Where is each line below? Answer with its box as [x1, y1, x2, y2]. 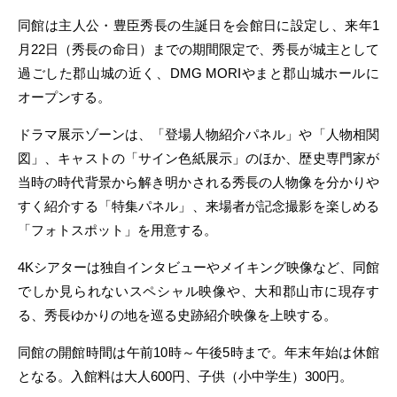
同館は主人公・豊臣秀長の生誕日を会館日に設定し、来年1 [18, 18, 379, 33]
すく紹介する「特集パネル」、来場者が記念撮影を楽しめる [18, 198, 379, 214]
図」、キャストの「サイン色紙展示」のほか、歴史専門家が [18, 151, 379, 166]
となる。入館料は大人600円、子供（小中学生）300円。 [18, 369, 353, 384]
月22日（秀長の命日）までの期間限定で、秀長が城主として [18, 42, 379, 57]
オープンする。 [18, 90, 111, 105]
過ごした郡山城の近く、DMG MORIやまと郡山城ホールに [18, 66, 379, 81]
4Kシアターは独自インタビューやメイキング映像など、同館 [18, 260, 379, 275]
